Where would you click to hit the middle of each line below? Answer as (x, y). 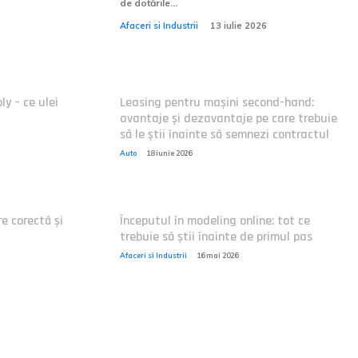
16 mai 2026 (217, 255)
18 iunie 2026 (169, 153)
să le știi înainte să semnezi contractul (224, 135)
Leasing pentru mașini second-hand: (217, 103)
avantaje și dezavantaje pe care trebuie (228, 119)
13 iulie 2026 (238, 26)
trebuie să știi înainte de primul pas (216, 237)
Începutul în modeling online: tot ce (215, 221)
